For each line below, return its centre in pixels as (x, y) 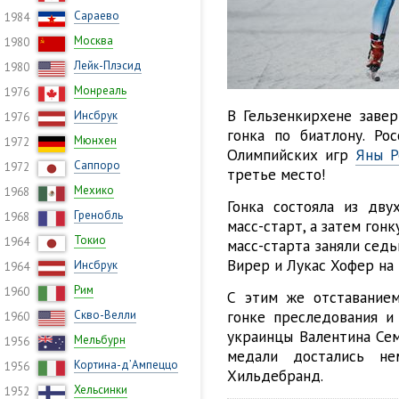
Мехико (94, 190)
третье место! (277, 174)
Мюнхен (95, 140)
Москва (94, 41)
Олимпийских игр (291, 155)
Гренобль (98, 215)
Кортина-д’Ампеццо (126, 365)
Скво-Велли (105, 315)
